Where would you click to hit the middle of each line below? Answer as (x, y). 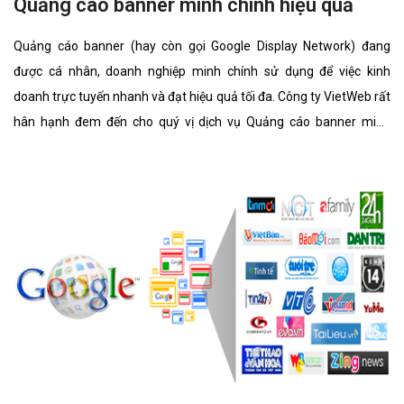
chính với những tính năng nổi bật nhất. (123, 147)
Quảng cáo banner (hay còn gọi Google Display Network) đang (202, 46)
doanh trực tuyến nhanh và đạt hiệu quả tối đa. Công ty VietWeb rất (202, 97)
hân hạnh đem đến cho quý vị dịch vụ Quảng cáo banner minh (202, 122)
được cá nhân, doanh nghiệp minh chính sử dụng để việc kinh (202, 72)
